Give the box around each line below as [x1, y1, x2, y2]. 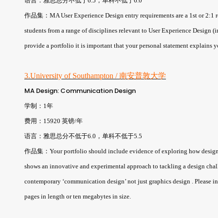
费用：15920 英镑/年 [24, 117, 83, 125]
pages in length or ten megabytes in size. [24, 192, 131, 200]
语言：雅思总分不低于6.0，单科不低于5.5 [24, 132, 142, 140]
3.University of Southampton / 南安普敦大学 [24, 71, 166, 80]
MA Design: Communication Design [24, 86, 136, 95]
